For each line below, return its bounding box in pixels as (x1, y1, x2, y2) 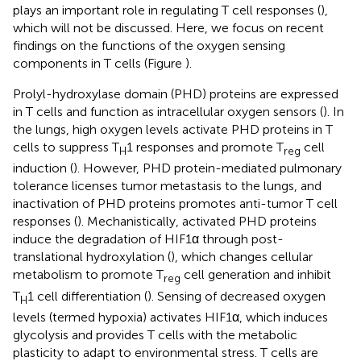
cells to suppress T (13, 139, 119, 156)
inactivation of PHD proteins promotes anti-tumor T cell (13, 196, 338, 212)
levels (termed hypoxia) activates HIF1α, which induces (13, 309, 328, 325)
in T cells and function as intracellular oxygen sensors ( (13, 104, 323, 120)
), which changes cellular (171, 249, 313, 265)
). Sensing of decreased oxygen (147, 288, 326, 304)
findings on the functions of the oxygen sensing (13, 38, 285, 54)
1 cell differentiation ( (27, 288, 147, 304)
